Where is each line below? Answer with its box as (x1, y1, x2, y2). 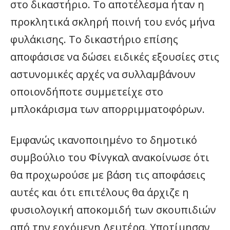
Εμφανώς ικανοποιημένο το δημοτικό (10, 133, 197, 147)
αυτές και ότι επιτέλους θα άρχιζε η (10, 185, 189, 199)
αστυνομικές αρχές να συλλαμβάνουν (10, 67, 196, 81)
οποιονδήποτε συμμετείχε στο (10, 85, 163, 99)
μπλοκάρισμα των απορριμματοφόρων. (10, 102, 205, 116)
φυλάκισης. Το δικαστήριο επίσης (10, 32, 178, 46)
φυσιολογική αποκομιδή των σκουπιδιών (10, 203, 216, 217)
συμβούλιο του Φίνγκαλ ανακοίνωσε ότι (10, 150, 209, 164)
